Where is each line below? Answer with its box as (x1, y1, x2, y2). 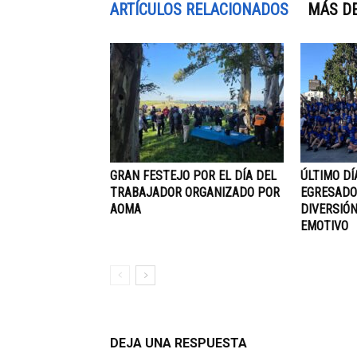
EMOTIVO (300, 218, 348, 233)
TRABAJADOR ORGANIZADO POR (110, 185, 280, 200)
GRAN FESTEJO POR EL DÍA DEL (110, 168, 277, 183)
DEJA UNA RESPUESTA (110, 335, 247, 351)
